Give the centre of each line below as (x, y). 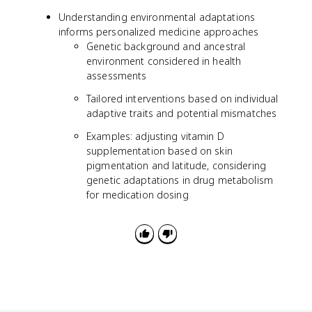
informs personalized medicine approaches (159, 32)
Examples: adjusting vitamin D (155, 136)
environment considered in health (164, 61)
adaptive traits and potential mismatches (182, 113)
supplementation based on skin (159, 151)
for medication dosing (138, 195)
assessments (117, 76)
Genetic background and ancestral (166, 46)
